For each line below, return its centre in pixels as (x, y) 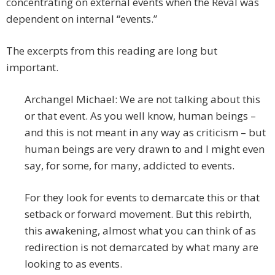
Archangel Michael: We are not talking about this (142, 99)
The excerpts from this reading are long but (112, 51)
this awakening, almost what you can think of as (140, 231)
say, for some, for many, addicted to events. (130, 166)
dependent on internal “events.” (82, 19)
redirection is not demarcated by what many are (141, 247)
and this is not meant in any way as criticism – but (145, 133)
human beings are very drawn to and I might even (145, 149)
